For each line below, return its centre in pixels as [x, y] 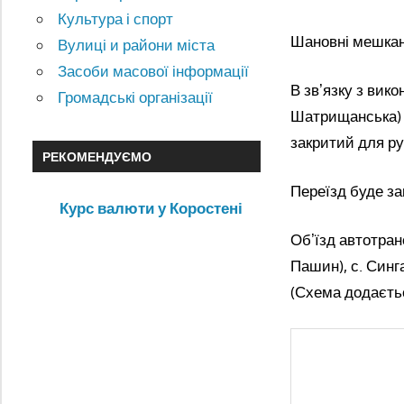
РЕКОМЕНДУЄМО [96, 156]
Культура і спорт [116, 19]
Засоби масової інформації [154, 71]
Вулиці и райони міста [137, 45]
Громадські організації [136, 97]
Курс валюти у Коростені [151, 208]
